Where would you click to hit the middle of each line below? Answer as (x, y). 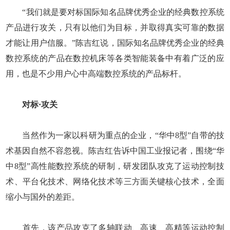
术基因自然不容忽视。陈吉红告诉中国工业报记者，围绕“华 (115, 150)
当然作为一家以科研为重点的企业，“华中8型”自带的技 (115, 135)
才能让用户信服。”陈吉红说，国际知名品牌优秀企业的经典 (115, 43)
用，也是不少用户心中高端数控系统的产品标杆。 (96, 73)
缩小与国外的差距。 (43, 197)
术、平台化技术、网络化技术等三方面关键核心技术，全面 (115, 181)
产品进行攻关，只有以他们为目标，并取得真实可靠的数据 (115, 27)
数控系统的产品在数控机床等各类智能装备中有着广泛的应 (115, 58)
